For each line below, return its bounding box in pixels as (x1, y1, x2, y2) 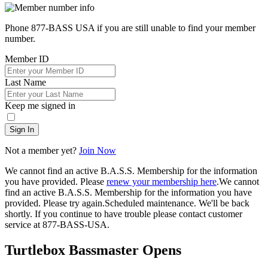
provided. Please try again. (5, 197, 105, 208)
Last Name (5, 77, 46, 87)
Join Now (79, 145, 116, 156)
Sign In (10, 124, 34, 134)
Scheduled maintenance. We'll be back (105, 197, 249, 208)
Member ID (5, 53, 49, 64)
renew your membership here (106, 176, 217, 187)
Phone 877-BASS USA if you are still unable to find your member (5, 22, 255, 33)
